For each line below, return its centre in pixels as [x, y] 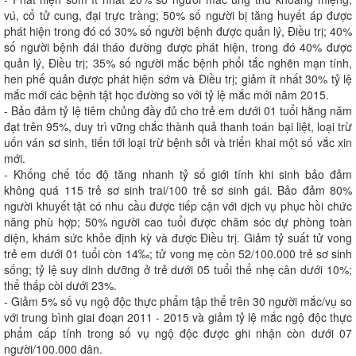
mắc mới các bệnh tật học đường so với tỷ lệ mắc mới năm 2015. [166, 95]
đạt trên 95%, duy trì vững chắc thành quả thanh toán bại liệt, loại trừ [178, 126]
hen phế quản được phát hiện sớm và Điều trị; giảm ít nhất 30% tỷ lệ [178, 79]
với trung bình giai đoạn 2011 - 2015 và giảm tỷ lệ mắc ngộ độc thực [178, 317]
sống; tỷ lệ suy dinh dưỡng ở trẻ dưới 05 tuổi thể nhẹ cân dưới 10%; [178, 269]
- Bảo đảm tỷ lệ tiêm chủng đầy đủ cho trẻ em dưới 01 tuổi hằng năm [178, 110]
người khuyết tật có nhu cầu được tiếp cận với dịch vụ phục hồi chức [178, 206]
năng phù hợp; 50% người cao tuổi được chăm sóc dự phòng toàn [178, 222]
